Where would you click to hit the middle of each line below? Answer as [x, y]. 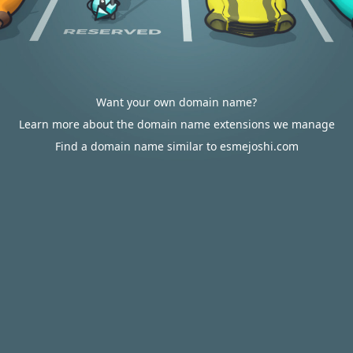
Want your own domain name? [176, 102]
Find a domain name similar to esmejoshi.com [176, 146]
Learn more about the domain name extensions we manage [176, 124]
